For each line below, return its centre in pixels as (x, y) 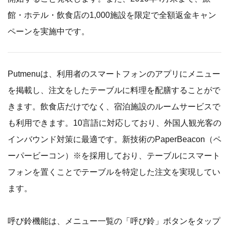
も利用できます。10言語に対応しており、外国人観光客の (114, 123)
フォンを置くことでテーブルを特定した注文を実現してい (114, 172)
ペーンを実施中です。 (49, 31)
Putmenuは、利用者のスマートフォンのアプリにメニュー (114, 74)
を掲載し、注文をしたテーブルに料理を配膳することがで (114, 90)
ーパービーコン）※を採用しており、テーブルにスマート (114, 155)
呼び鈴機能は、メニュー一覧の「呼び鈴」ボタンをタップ (114, 221)
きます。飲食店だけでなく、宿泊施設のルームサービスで (114, 106)
